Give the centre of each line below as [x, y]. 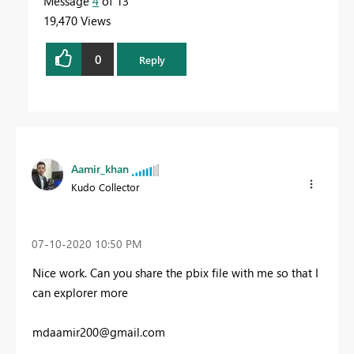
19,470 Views [77, 21]
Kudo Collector [105, 187]
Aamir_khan [100, 169]
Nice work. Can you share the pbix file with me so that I [175, 272]
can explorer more [80, 292]
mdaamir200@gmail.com [99, 331]
